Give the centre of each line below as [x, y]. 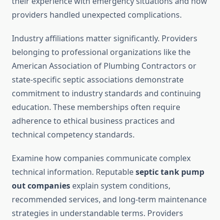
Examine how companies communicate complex [101, 158]
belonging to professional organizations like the [101, 52]
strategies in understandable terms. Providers [97, 213]
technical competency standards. [73, 135]
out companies [41, 186]
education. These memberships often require [96, 107]
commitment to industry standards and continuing [106, 94]
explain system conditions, [120, 186]
